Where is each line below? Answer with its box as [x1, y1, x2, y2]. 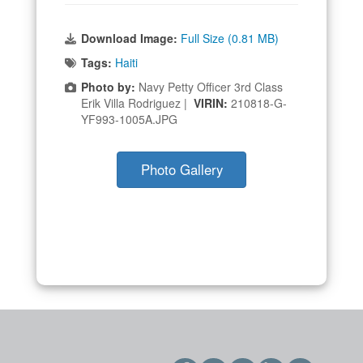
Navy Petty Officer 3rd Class [135, 78, 283, 95]
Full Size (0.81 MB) [181, 29, 279, 46]
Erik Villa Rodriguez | [81, 94, 194, 111]
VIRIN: [194, 94, 231, 111]
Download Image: [81, 29, 181, 46]
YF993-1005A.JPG [81, 110, 177, 127]
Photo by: [81, 78, 135, 95]
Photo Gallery [140, 159, 223, 179]
